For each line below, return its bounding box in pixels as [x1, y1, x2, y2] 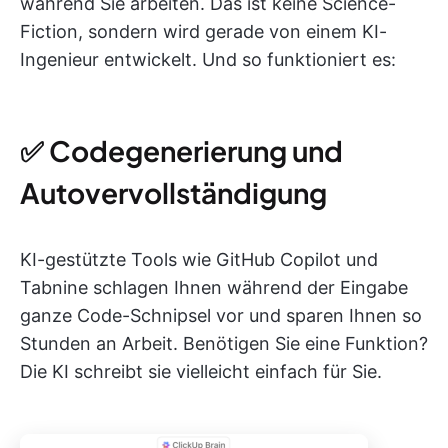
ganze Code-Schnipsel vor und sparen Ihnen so [20, 305, 422, 326]
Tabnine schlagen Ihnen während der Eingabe [20, 277, 408, 298]
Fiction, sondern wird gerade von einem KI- [20, 21, 387, 42]
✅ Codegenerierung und [20, 133, 343, 168]
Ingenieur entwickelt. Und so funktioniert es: [20, 49, 396, 70]
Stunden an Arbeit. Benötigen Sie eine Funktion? [20, 333, 428, 354]
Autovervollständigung [20, 175, 327, 210]
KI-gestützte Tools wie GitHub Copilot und [20, 249, 378, 270]
